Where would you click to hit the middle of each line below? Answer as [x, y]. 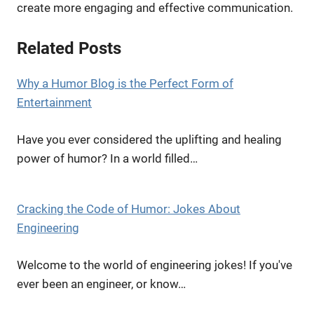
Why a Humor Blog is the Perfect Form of [125, 84]
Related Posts [69, 49]
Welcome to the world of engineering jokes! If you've [155, 265]
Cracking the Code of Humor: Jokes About [129, 209]
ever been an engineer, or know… [101, 284]
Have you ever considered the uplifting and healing [149, 139]
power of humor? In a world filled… [107, 158]
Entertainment [54, 103]
